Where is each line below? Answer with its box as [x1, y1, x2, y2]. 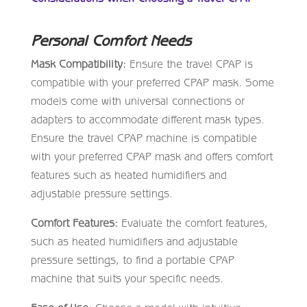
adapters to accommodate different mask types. [30, 112, 265, 125]
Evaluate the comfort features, [117, 216, 268, 229]
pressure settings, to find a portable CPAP [30, 253, 234, 266]
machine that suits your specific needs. [30, 271, 223, 284]
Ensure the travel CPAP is [125, 57, 253, 70]
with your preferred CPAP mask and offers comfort [30, 149, 273, 162]
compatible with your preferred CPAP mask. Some [30, 75, 274, 88]
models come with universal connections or [30, 94, 245, 107]
